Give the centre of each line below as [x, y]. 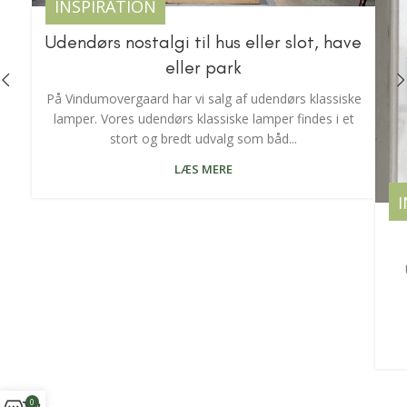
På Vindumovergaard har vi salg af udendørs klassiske [203, 98]
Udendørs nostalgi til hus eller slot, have [203, 41]
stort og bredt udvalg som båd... [203, 138]
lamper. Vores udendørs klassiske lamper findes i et [203, 118]
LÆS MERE [203, 169]
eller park [203, 67]
